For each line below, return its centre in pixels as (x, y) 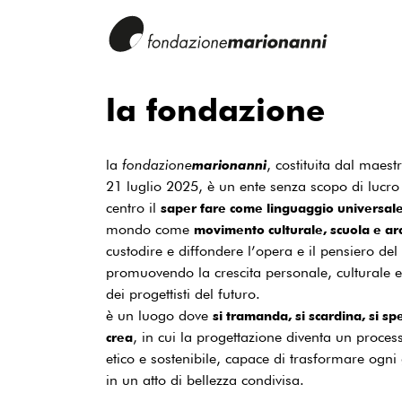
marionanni (229, 165)
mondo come (150, 229)
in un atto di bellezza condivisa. (205, 380)
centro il (133, 208)
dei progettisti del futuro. (183, 294)
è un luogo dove (159, 315)
